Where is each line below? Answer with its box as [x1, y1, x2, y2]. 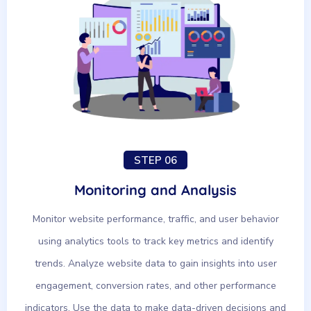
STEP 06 [134, 153, 177, 167]
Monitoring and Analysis [74, 181, 237, 199]
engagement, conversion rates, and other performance [35, 279, 276, 292]
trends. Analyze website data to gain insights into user [34, 257, 277, 270]
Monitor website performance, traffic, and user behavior [32, 212, 279, 226]
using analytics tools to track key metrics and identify [37, 235, 274, 248]
